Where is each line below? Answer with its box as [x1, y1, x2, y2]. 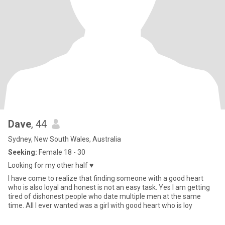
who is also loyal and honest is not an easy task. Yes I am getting [8, 183, 210, 191]
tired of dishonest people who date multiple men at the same [8, 192, 201, 200]
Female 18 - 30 [37, 148, 85, 156]
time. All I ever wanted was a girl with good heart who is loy [8, 201, 192, 209]
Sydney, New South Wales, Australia [8, 135, 121, 143]
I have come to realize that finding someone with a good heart [8, 174, 203, 182]
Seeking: [8, 148, 37, 156]
